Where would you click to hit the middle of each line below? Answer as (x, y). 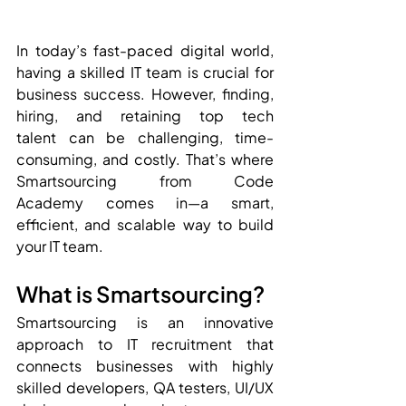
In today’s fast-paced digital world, (145, 50)
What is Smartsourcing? (140, 293)
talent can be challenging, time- (145, 137)
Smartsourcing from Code (145, 180)
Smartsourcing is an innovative (145, 322)
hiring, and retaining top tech (145, 115)
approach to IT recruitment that (145, 343)
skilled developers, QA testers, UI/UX (145, 387)
